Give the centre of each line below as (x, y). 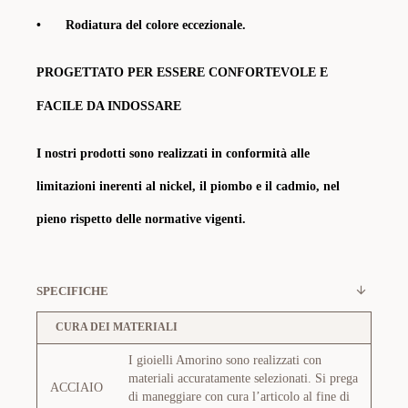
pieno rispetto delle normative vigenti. (141, 219)
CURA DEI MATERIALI (117, 326)
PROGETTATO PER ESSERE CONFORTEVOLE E (182, 72)
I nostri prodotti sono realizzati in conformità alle (173, 153)
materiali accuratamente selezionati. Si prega (243, 378)
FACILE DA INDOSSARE (109, 106)
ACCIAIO (76, 387)
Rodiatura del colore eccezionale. (156, 25)
